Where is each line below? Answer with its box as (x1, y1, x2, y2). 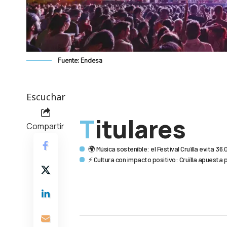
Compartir (26, 121, 64, 132)
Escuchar (26, 91, 65, 103)
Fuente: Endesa (58, 56, 102, 66)
